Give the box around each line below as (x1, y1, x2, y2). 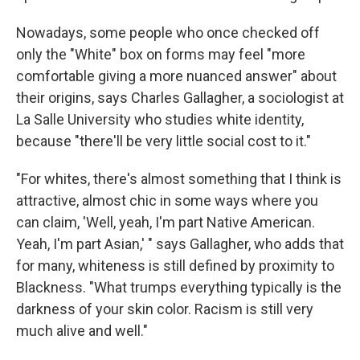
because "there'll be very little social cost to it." (16, 133, 311, 149)
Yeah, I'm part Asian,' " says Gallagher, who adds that (16, 235, 344, 252)
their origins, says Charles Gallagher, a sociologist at (16, 89, 344, 106)
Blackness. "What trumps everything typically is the (16, 279, 342, 296)
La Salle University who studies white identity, (16, 111, 304, 128)
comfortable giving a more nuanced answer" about (16, 67, 337, 84)
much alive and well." (16, 322, 148, 339)
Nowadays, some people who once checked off (16, 24, 320, 41)
